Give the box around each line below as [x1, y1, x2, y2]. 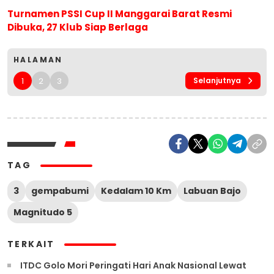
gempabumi [31, 185, 89, 198]
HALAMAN [13, 54, 63, 65]
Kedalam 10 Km [101, 185, 171, 198]
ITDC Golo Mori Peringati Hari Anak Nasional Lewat [20, 259, 246, 272]
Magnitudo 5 [13, 206, 72, 219]
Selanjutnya [193, 75, 241, 86]
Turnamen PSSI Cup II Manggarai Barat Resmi [7, 7, 232, 21]
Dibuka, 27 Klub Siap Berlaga [7, 21, 148, 34]
